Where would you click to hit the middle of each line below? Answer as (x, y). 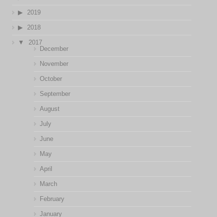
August (49, 109)
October (51, 79)
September (55, 94)
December (54, 49)
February (52, 199)
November (54, 64)
